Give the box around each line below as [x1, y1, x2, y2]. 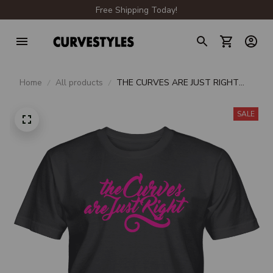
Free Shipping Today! [96, 4, 177, 16]
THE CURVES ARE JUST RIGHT [116, 77, 239, 88]
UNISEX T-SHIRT [116, 90, 183, 102]
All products [55, 77, 103, 88]
